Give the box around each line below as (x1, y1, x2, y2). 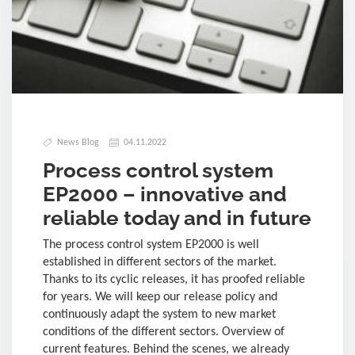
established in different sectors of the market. (43, 255, 277, 269)
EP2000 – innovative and (43, 181, 287, 206)
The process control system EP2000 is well (43, 238, 259, 251)
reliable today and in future (43, 205, 311, 230)
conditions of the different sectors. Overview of (43, 325, 284, 338)
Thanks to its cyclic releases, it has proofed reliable (43, 273, 305, 286)
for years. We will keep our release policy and (43, 290, 277, 303)
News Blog (57, 137, 99, 147)
